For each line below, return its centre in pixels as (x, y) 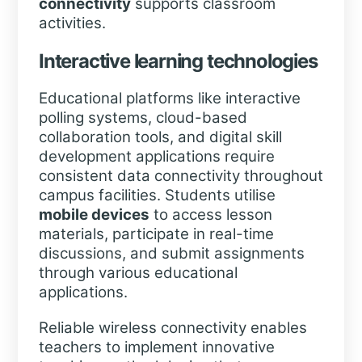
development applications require (156, 157)
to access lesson (210, 215)
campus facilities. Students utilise (157, 196)
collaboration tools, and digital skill (160, 137)
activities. (72, 23)
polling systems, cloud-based (143, 118)
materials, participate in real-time (156, 234)
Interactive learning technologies (178, 61)
